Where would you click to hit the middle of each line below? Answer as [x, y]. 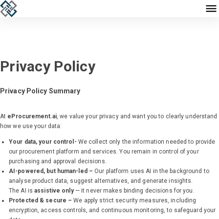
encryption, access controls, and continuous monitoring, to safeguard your [112, 210]
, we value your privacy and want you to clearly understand [137, 117]
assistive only [54, 191]
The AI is [22, 191]
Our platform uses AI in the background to [151, 171]
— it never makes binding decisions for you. [134, 191]
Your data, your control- [43, 142]
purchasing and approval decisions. [58, 162]
